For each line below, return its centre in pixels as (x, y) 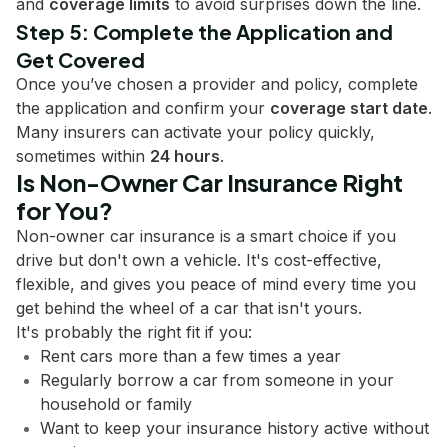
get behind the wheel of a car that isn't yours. (189, 308)
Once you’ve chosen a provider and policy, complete (217, 84)
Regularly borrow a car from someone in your (217, 380)
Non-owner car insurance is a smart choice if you (206, 236)
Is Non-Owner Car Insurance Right (209, 182)
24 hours (185, 156)
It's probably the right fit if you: (134, 332)
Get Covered (80, 59)
